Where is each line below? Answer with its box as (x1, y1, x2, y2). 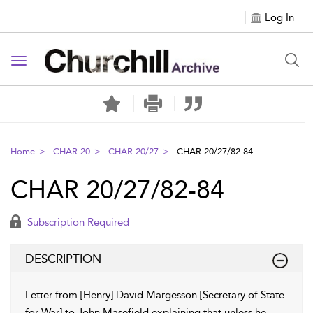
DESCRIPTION (25, 252, 101, 265)
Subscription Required (24, 216, 129, 228)
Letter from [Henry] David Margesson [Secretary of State (25, 289, 284, 301)
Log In (265, 11, 294, 24)
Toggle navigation (18, 55, 109, 68)
